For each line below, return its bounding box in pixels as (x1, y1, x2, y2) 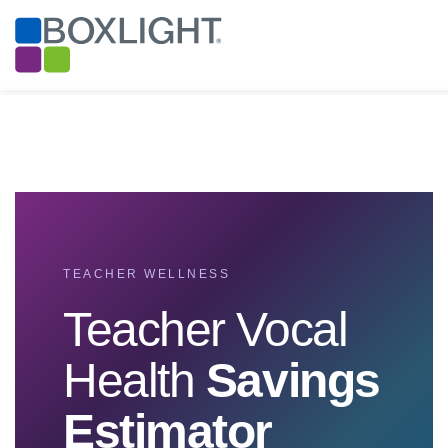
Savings (205, 354, 380, 407)
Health (63, 354, 206, 407)
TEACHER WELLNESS (63, 267, 230, 281)
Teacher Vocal (63, 303, 348, 356)
